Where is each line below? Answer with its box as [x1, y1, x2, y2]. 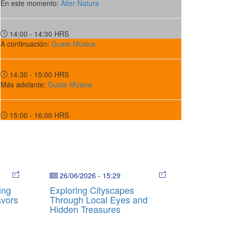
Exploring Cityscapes [49, 183, 134, 196]
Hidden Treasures [49, 202, 121, 215]
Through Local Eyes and [49, 192, 148, 206]
